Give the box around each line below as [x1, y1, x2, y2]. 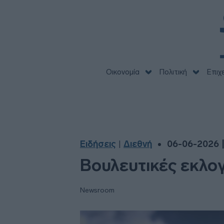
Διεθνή [123, 138, 152, 149]
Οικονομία [105, 67, 139, 76]
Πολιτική [159, 67, 187, 76]
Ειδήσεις [80, 138, 116, 149]
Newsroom [80, 186, 114, 194]
